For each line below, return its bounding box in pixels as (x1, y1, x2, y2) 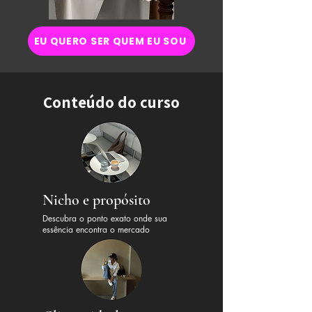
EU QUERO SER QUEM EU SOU (33, 33, 187, 48)
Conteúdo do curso (43, 92, 180, 113)
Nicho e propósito (42, 191, 150, 209)
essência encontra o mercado (42, 224, 150, 235)
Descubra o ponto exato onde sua (42, 212, 167, 224)
